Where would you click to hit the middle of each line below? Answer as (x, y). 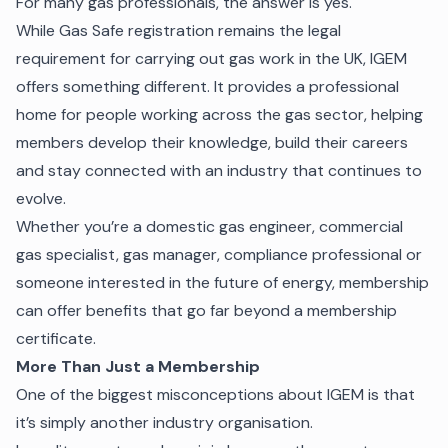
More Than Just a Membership (138, 367)
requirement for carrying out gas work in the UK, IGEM (211, 59)
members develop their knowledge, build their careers (212, 143)
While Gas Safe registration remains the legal (178, 31)
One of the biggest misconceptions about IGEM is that (215, 395)
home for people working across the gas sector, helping (219, 115)
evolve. (41, 199)
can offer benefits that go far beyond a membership (206, 311)
